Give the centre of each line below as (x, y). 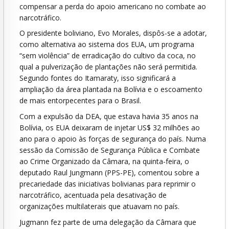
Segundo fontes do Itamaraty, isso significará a (98, 78)
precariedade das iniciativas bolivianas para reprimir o (108, 184)
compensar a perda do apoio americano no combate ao (113, 6)
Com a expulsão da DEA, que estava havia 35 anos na (109, 117)
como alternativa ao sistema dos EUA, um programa (107, 44)
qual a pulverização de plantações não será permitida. (108, 67)
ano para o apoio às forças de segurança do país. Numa (113, 139)
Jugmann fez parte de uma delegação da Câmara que (108, 222)
